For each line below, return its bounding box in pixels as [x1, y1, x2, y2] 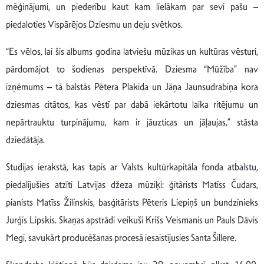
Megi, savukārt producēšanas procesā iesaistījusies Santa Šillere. [6, 231, 236, 244]
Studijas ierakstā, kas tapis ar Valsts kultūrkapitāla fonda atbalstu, [6, 160, 258, 173]
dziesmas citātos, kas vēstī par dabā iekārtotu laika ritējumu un [6, 98, 258, 111]
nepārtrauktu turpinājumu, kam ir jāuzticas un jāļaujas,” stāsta [6, 115, 258, 128]
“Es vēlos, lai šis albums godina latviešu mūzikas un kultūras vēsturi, [6, 45, 258, 58]
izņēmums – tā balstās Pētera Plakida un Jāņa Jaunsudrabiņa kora [6, 80, 258, 93]
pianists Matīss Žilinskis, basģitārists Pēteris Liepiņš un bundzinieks [6, 196, 258, 209]
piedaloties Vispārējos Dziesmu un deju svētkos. [6, 18, 183, 31]
